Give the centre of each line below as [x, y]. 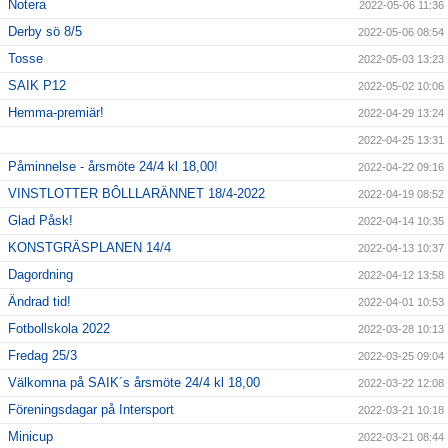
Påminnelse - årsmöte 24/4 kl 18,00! [113, 167]
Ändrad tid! [39, 302]
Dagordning [40, 275]
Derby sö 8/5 [45, 32]
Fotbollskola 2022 [59, 329]
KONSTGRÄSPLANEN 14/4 [89, 248]
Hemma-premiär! [56, 113]
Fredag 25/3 [42, 356]
